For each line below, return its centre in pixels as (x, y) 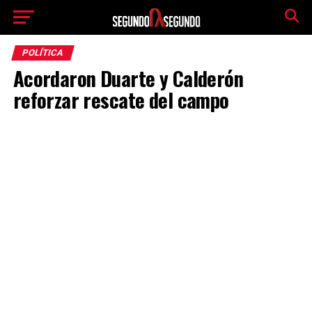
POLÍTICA (42, 53)
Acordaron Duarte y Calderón (128, 78)
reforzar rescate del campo (121, 100)
